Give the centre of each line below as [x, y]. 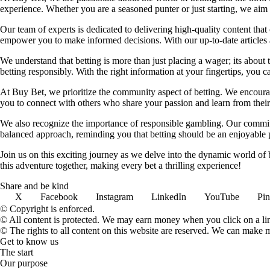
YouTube [222, 196]
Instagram [115, 196]
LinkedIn [169, 196]
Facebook [59, 196]
